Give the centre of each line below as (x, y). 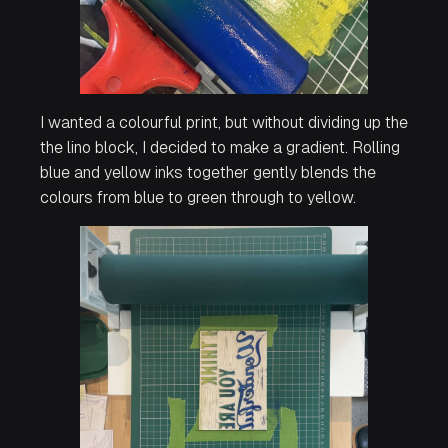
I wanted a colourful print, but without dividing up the (224, 123)
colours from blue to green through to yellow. (198, 198)
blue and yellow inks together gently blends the (208, 173)
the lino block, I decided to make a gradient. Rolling (220, 148)
